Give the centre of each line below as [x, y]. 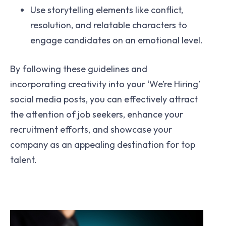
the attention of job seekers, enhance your [97, 115]
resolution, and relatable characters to [109, 25]
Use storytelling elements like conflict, [107, 10]
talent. [23, 160]
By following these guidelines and [79, 69]
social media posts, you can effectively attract [104, 99]
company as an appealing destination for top [103, 145]
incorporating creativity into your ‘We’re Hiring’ [105, 84]
